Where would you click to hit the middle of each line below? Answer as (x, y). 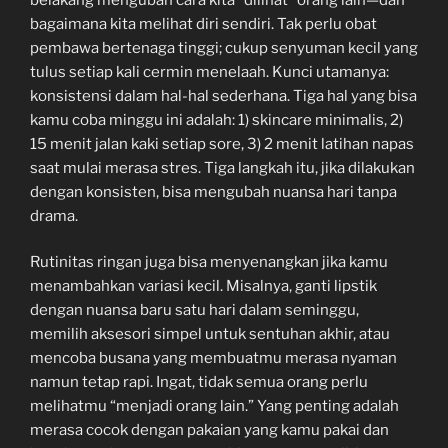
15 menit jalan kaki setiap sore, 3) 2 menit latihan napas (222, 143)
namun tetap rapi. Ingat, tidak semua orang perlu (199, 382)
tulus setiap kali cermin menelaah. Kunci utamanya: (209, 71)
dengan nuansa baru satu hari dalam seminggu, (194, 310)
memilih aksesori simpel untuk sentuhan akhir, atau (210, 334)
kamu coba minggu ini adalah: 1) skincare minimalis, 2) (216, 119)
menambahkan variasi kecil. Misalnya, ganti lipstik (203, 286)
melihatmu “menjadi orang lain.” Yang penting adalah (214, 406)
